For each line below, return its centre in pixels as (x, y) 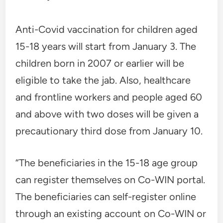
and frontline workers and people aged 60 (109, 97)
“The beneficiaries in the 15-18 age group (107, 163)
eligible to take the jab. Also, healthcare (103, 80)
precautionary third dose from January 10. (109, 131)
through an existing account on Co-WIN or (111, 213)
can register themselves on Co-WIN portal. (111, 179)
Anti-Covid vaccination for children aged (107, 29)
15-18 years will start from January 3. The (106, 46)
